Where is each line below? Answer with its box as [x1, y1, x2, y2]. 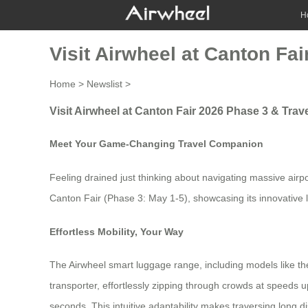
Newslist [87, 78, 122, 89]
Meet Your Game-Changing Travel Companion [49, 138, 263, 150]
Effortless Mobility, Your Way [49, 225, 184, 237]
